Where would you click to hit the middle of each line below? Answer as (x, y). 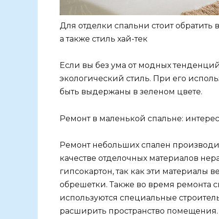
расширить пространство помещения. (139, 211)
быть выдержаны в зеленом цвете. (131, 92)
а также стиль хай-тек (104, 39)
